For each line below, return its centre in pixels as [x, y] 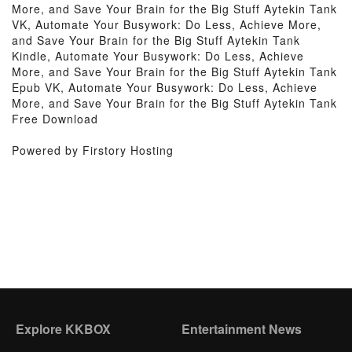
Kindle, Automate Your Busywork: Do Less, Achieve [158, 56]
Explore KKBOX [63, 329]
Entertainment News [241, 329]
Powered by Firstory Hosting [93, 150]
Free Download [55, 119]
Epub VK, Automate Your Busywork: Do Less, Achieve [165, 87]
